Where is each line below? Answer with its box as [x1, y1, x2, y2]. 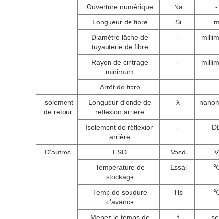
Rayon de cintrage [91, 58, 148, 66]
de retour [44, 108, 72, 116]
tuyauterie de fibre [91, 43, 148, 51]
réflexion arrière [95, 108, 144, 116]
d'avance [106, 198, 134, 206]
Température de [95, 163, 145, 171]
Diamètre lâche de [91, 33, 148, 41]
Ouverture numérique [87, 3, 153, 11]
